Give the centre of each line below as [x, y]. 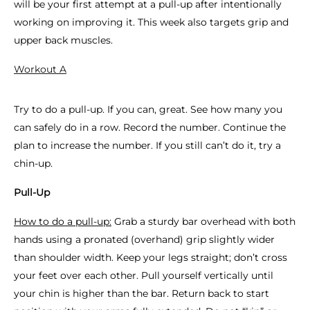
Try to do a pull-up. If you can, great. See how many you [148, 109]
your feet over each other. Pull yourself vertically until [144, 275]
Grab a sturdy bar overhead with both [203, 221]
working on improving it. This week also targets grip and [151, 22]
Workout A [40, 69]
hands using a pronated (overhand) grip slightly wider [144, 239]
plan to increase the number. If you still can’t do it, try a [147, 145]
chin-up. [33, 163]
